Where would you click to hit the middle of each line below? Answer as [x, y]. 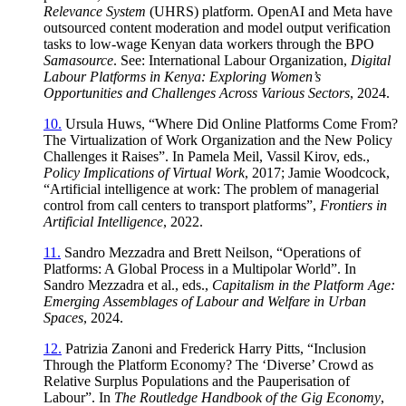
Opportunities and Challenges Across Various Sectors [197, 92]
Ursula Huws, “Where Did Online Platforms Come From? [230, 123]
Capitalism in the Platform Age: [304, 285]
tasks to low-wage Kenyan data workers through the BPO [209, 43]
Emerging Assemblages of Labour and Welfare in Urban [205, 301]
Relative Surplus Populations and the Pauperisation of [197, 381]
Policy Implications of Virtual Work [144, 172]
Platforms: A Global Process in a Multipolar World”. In [200, 268]
